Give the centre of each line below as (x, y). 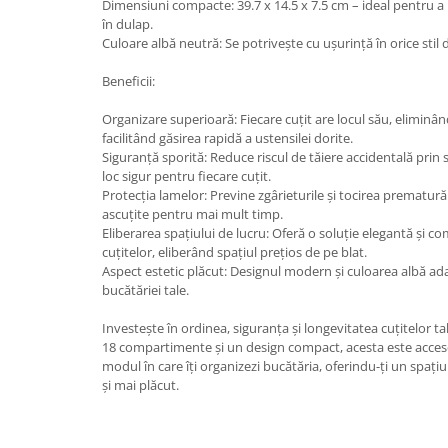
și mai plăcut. (140, 385)
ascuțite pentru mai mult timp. (192, 214)
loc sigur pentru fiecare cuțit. (186, 176)
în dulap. (127, 24)
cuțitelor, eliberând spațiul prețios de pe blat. (234, 252)
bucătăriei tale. (145, 290)
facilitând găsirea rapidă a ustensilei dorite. (227, 138)
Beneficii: (128, 81)
